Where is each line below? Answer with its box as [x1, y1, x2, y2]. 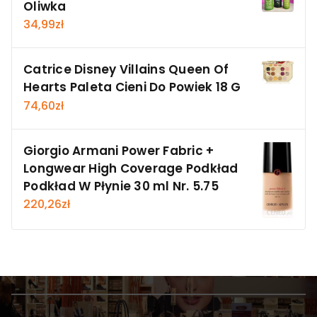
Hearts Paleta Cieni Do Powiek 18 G [23, 79, 241, 96]
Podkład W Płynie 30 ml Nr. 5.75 [23, 177, 219, 195]
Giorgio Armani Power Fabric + [23, 142, 214, 159]
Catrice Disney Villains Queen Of [23, 61, 229, 79]
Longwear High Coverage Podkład [23, 159, 238, 177]
